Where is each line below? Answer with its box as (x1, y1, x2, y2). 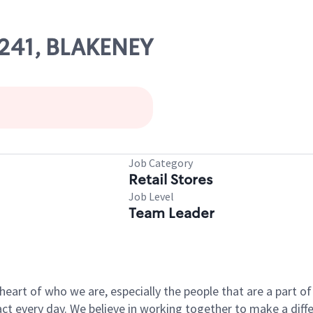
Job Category (129, 156, 193, 170)
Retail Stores (129, 170, 212, 189)
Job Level (129, 189, 174, 203)
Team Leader (129, 204, 214, 222)
